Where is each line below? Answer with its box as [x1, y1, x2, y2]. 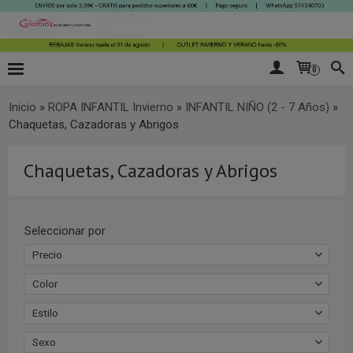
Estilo [32, 306, 58, 319]
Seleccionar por [24, 223, 106, 238]
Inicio [9, 99, 36, 114]
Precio [32, 247, 62, 261]
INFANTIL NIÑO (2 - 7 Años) [185, 99, 329, 114]
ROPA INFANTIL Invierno [48, 99, 173, 114]
